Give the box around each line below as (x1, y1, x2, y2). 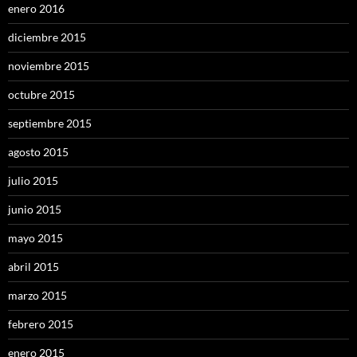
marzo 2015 (8, 288, 67, 303)
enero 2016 (8, 2, 65, 16)
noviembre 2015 (8, 59, 89, 73)
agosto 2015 (8, 145, 69, 159)
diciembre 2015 (8, 30, 86, 45)
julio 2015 (8, 174, 58, 188)
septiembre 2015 (8, 116, 92, 131)
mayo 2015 (8, 231, 63, 245)
